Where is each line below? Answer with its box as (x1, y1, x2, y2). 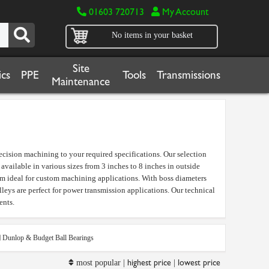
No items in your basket (111, 31, 193, 40)
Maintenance (52, 75, 110, 88)
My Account (159, 6, 208, 17)
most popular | (73, 258, 127, 267)
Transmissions (157, 68, 220, 82)
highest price (127, 258, 171, 268)
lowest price (177, 258, 220, 268)
